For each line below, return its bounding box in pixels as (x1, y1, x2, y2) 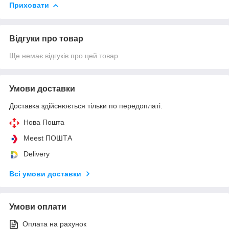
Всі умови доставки (9, 169, 81, 178)
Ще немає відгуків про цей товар (9, 51, 118, 60)
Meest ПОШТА (24, 133, 72, 142)
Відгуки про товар (9, 34, 83, 43)
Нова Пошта (24, 118, 64, 126)
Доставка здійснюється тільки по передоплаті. (9, 101, 163, 110)
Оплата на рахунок (22, 219, 86, 228)
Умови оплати (9, 202, 66, 211)
